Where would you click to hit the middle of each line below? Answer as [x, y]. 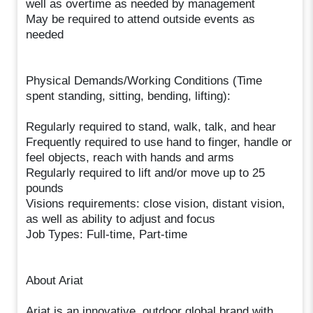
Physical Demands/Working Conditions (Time [144, 80]
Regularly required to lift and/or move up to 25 [146, 173]
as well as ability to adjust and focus [121, 219]
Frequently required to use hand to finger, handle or [159, 142]
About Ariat [55, 280]
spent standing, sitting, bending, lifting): [129, 96]
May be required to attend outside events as [141, 19]
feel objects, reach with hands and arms [130, 157]
